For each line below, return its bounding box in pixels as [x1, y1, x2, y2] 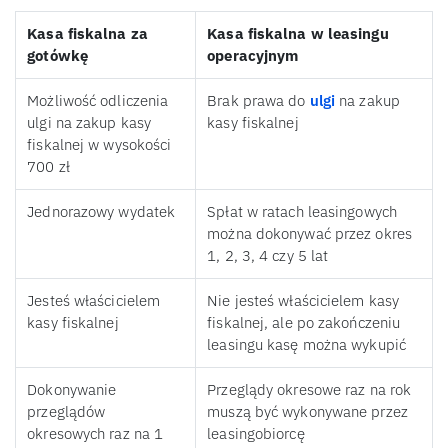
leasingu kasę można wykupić [207, 335, 406, 355]
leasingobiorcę [207, 424, 305, 444]
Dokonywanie [27, 380, 117, 400]
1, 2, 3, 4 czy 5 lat [207, 246, 329, 266]
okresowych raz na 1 [27, 424, 164, 444]
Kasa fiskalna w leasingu [207, 24, 389, 44]
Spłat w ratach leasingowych [207, 202, 397, 222]
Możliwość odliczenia [27, 91, 169, 111]
